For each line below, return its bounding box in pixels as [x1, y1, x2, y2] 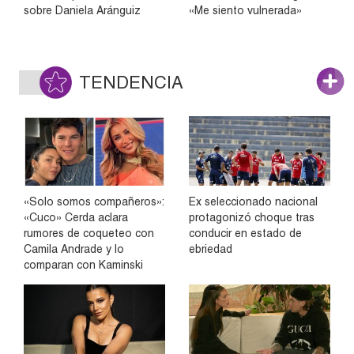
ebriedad [189, 243, 232, 256]
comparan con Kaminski [24, 258, 143, 272]
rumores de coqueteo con [24, 227, 154, 240]
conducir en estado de [189, 227, 302, 240]
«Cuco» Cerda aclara [24, 211, 128, 224]
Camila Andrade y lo [24, 243, 124, 256]
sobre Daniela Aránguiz [24, 3, 141, 17]
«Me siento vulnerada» [189, 3, 302, 17]
